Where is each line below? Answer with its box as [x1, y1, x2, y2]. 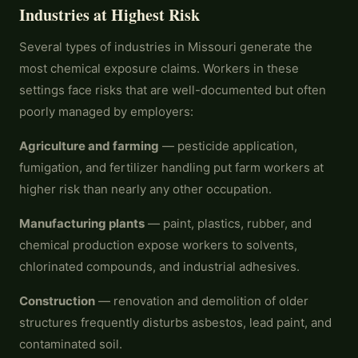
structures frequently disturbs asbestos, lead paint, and [19, 315, 332, 330]
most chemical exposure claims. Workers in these [19, 61, 299, 76]
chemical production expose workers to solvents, [19, 237, 297, 253]
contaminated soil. [19, 336, 122, 352]
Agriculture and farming [19, 138, 159, 153]
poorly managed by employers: [19, 104, 193, 119]
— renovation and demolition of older [95, 293, 308, 308]
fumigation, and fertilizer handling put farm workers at [19, 160, 324, 175]
